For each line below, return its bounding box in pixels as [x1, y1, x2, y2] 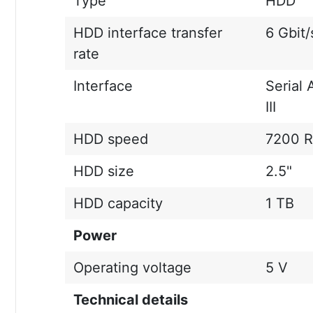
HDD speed [73, 131, 148, 147]
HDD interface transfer [73, 24, 222, 41]
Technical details [73, 291, 188, 308]
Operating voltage [73, 259, 191, 276]
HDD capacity [73, 195, 163, 212]
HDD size [73, 163, 134, 180]
